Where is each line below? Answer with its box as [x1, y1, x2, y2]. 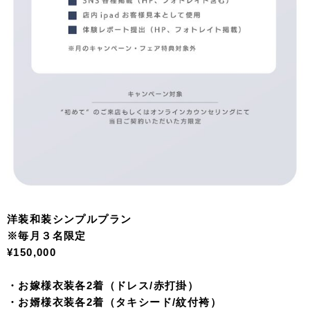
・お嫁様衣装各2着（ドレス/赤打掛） [7, 280, 199, 292]
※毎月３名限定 [7, 230, 86, 242]
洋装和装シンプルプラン [7, 213, 132, 226]
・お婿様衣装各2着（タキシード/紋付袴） [7, 296, 221, 309]
